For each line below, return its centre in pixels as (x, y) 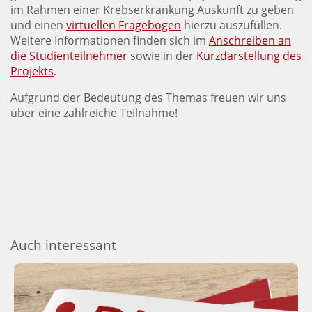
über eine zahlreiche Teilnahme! (94, 113)
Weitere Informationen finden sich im (110, 40)
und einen (38, 25)
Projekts (32, 71)
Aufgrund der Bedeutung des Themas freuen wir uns (148, 97)
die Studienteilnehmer (69, 56)
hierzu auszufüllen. (232, 25)
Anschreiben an (250, 40)
